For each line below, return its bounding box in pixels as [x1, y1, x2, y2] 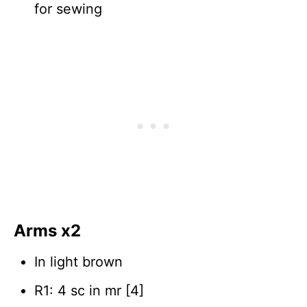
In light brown [34, 253, 123, 270]
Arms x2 [14, 220, 81, 241]
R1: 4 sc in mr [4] [34, 282, 144, 299]
